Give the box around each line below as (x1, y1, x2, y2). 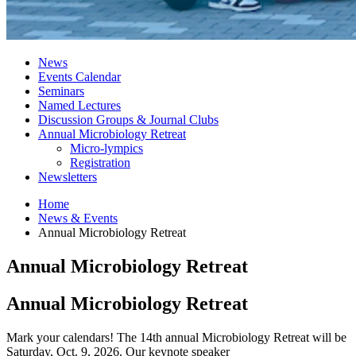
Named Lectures (38, 98, 121, 112)
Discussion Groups (38, 112, 137, 126)
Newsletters (38, 169, 97, 184)
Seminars (38, 83, 84, 98)
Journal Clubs (146, 112, 219, 126)
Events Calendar (38, 69, 121, 83)
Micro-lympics (70, 141, 143, 155)
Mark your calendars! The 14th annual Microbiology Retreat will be (6, 330, 346, 344)
